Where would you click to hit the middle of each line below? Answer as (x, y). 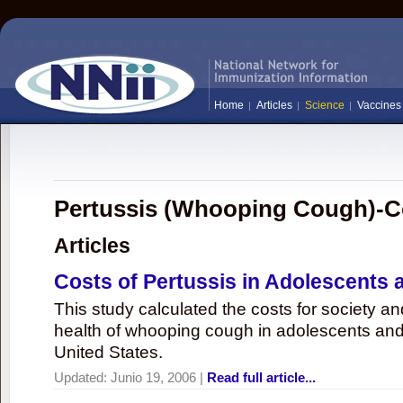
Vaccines (379, 105)
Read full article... (261, 377)
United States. (108, 352)
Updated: (82, 377)
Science (325, 105)
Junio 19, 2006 (153, 377)
